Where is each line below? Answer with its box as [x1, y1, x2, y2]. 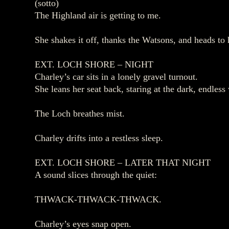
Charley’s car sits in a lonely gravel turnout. [35, 72, 198, 82]
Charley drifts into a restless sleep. [35, 133, 163, 143]
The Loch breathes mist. [35, 108, 125, 119]
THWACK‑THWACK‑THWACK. [35, 194, 162, 204]
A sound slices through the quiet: [35, 170, 157, 180]
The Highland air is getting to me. [35, 10, 161, 20]
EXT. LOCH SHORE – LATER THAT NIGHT [35, 157, 211, 168]
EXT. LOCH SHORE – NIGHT [35, 59, 153, 70]
